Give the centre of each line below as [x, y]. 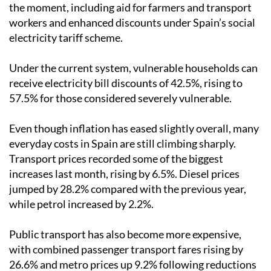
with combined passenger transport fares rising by [126, 250]
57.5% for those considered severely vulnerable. [120, 98]
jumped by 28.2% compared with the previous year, [128, 189]
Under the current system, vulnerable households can [133, 68]
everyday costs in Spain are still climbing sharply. [122, 144]
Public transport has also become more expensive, [125, 234]
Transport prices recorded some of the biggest [116, 159]
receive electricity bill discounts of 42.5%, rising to [126, 83]
